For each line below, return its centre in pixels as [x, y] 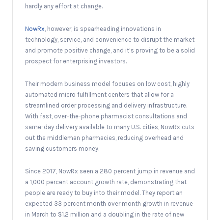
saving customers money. [62, 148]
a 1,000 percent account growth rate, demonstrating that [106, 182]
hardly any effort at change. [64, 6]
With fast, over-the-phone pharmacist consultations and [106, 116]
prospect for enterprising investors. [76, 61]
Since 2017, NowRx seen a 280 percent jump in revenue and [110, 171]
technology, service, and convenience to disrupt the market [110, 39]
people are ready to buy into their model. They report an [104, 192]
